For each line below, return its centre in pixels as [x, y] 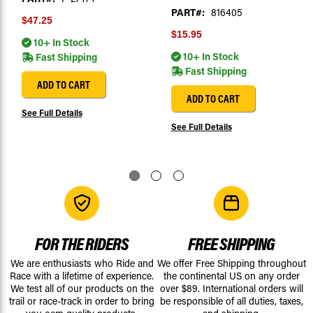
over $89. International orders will [231, 289]
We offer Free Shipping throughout [231, 263]
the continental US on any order [231, 276]
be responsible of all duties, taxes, [231, 301]
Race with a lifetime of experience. [82, 276]
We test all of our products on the [82, 289]
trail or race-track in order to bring [82, 301]
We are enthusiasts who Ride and [82, 263]
